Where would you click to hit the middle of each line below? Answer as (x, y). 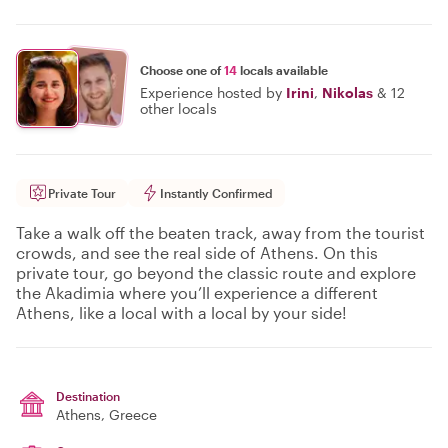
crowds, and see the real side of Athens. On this (197, 252)
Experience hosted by (211, 92)
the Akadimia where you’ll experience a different (197, 292)
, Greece (129, 414)
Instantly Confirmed (216, 193)
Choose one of (182, 69)
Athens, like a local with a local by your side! (181, 312)
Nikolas (347, 92)
